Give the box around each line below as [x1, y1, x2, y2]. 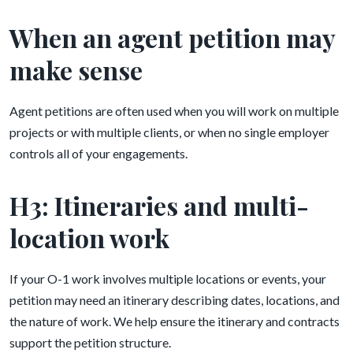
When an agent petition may [9, 20, 335, 54]
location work [9, 221, 169, 255]
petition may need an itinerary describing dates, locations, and [9, 292, 340, 307]
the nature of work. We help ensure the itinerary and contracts [9, 314, 340, 329]
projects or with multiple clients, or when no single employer [9, 124, 329, 139]
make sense [9, 53, 143, 87]
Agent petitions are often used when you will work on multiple [9, 103, 339, 118]
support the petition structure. [9, 335, 171, 350]
